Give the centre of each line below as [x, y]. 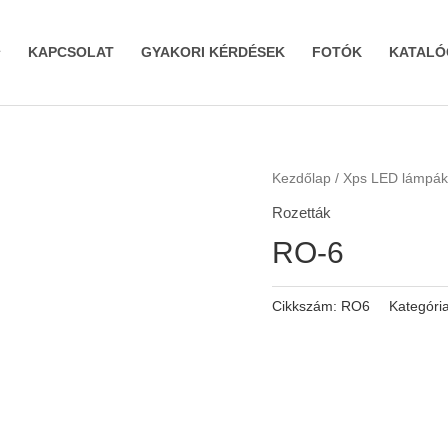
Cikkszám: [306, 306]
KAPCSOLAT [70, 52]
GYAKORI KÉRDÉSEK [212, 52]
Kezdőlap [301, 178]
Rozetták [301, 212]
